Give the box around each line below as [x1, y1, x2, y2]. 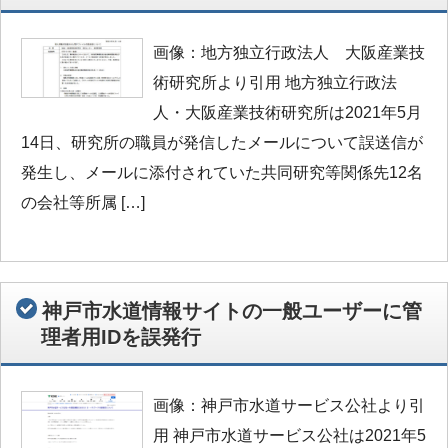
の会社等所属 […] [21, 193, 145, 211]
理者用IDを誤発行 [41, 326, 201, 349]
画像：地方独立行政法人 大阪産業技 [152, 43, 425, 61]
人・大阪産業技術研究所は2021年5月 [152, 103, 422, 121]
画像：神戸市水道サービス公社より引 [152, 397, 425, 415]
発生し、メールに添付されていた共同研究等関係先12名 [21, 163, 423, 181]
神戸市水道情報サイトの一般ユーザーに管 [42, 300, 422, 323]
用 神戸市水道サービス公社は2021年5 [152, 427, 426, 445]
